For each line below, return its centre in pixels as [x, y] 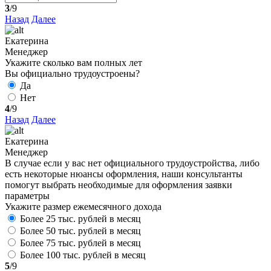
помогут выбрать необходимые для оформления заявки [119, 185]
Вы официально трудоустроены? [72, 74]
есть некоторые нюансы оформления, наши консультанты [124, 174]
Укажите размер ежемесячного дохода [83, 207]
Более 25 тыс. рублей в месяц [80, 219]
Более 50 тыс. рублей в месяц [80, 231]
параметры [27, 196]
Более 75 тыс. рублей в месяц [80, 243]
